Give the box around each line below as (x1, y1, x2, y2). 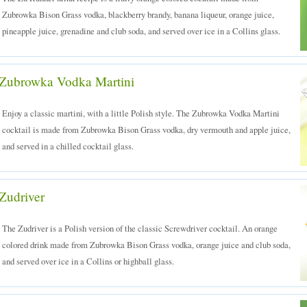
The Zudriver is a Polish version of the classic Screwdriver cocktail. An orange (2, 222, 278, 234)
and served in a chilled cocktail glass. (2, 140, 134, 152)
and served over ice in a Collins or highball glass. (2, 255, 174, 267)
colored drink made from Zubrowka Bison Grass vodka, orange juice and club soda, (2, 238, 291, 251)
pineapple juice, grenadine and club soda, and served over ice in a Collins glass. (2, 25, 280, 37)
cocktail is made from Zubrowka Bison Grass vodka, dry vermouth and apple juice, (2, 123, 291, 136)
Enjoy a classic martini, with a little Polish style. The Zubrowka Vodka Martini (2, 107, 280, 119)
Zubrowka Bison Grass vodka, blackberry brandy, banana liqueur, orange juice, (2, 8, 274, 21)
